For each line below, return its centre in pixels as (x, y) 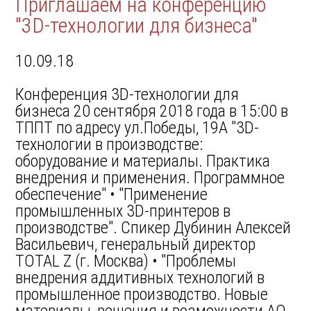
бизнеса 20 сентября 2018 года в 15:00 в (152, 111)
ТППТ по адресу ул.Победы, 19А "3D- (137, 128)
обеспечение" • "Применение (112, 194)
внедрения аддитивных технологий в (140, 278)
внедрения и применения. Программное (150, 178)
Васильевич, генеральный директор (136, 244)
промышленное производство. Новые (142, 294)
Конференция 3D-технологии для (127, 94)
